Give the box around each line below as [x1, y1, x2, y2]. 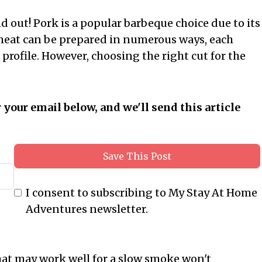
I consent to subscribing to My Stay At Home [26, 186, 258, 200]
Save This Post [103, 150, 172, 163]
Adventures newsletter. [26, 202, 149, 216]
